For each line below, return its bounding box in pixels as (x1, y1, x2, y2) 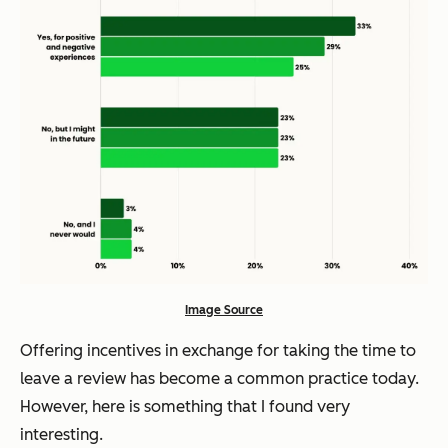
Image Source (185, 302, 263, 317)
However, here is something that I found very (20, 396, 350, 416)
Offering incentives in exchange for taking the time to (20, 340, 416, 360)
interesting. (20, 424, 103, 444)
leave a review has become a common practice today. (20, 368, 419, 388)
